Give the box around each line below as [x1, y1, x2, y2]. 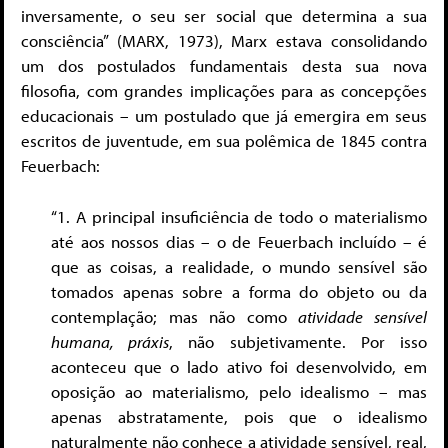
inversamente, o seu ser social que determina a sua [21, 5, 427, 27]
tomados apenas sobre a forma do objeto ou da [51, 280, 427, 302]
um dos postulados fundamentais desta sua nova [21, 55, 427, 77]
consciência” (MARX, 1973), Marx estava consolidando [21, 30, 427, 52]
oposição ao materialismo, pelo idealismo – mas [51, 380, 427, 402]
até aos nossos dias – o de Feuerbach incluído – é [51, 230, 427, 252]
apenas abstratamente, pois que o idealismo [51, 405, 427, 427]
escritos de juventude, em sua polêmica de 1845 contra [21, 130, 427, 152]
